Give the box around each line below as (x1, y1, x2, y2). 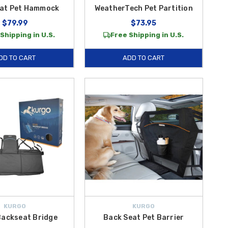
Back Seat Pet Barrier (103, 213, 184, 222)
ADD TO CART (122, 53, 164, 62)
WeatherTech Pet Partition (94, 4, 193, 13)
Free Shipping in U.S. (110, 31, 184, 39)
